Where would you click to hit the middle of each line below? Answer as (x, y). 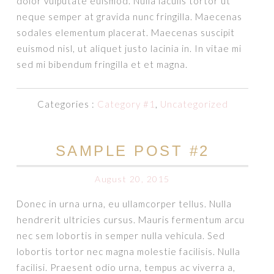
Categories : (67, 104)
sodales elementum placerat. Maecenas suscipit (126, 32)
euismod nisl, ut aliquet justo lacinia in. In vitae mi (129, 48)
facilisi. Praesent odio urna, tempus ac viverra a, (126, 267)
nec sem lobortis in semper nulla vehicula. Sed (121, 235)
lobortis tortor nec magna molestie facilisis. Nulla (129, 251)
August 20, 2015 (132, 179)
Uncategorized (194, 104)
